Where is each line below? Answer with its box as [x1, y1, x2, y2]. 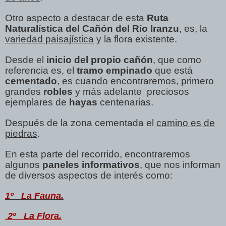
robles [43, 86, 75, 97]
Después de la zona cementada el [5, 117, 156, 128]
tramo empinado [77, 65, 152, 76]
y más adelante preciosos [75, 86, 189, 97]
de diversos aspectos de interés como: [5, 169, 173, 181]
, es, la [179, 23, 207, 34]
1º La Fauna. [5, 190, 64, 201]
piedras [5, 128, 37, 139]
